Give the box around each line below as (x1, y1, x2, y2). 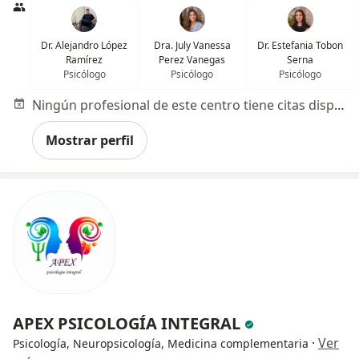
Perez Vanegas (159, 53, 226, 67)
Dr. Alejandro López (41, 38, 128, 52)
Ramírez (66, 53, 103, 67)
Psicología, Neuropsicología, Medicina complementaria (13, 336, 309, 351)
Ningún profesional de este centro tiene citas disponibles (334, 96, 345, 114)
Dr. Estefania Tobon (257, 38, 344, 52)
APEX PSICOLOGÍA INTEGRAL (13, 313, 244, 334)
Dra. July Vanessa (153, 38, 231, 52)
